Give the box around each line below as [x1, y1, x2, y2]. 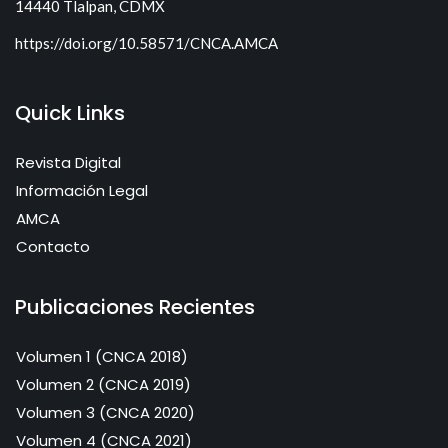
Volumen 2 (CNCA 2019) [16, 374, 191, 396]
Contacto [16, 236, 90, 258]
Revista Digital [16, 152, 121, 174]
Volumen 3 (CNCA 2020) [16, 402, 195, 424]
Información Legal [16, 180, 148, 202]
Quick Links [15, 99, 125, 128]
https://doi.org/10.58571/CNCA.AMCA [15, 34, 278, 53]
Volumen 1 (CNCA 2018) [16, 346, 188, 368]
